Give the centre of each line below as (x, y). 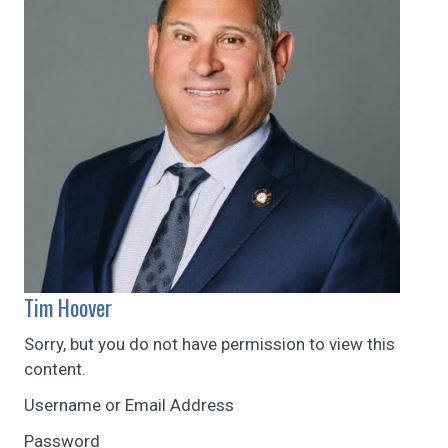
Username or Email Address (129, 405)
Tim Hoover (68, 307)
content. (55, 369)
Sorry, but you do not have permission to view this (209, 344)
